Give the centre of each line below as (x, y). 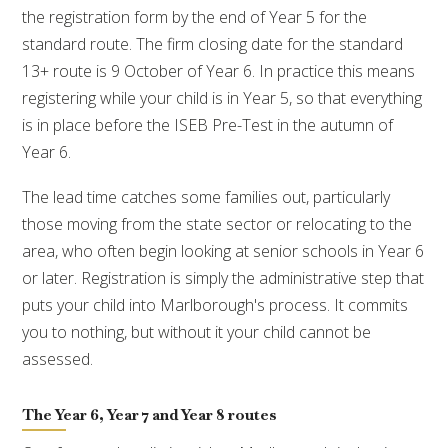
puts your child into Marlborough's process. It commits (215, 304)
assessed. (58, 358)
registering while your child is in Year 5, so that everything (222, 97)
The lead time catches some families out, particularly (206, 196)
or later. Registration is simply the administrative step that (223, 277)
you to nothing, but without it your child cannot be (197, 331)
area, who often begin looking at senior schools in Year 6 (223, 250)
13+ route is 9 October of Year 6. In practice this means (219, 70)
